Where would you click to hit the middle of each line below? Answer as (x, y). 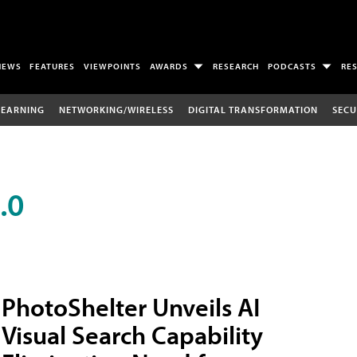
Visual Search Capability (132, 334)
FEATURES (53, 67)
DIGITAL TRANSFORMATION (253, 109)
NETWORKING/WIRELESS (116, 109)
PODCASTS (292, 67)
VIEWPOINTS (113, 67)
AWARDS (169, 67)
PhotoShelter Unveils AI (131, 306)
